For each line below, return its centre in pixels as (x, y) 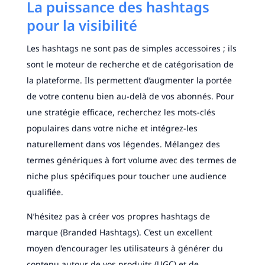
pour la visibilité (82, 25)
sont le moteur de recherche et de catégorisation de (130, 64)
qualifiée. (45, 192)
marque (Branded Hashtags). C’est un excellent (119, 232)
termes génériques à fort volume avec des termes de (131, 160)
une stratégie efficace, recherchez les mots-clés (121, 112)
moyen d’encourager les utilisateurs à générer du (125, 248)
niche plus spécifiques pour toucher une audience (126, 176)
